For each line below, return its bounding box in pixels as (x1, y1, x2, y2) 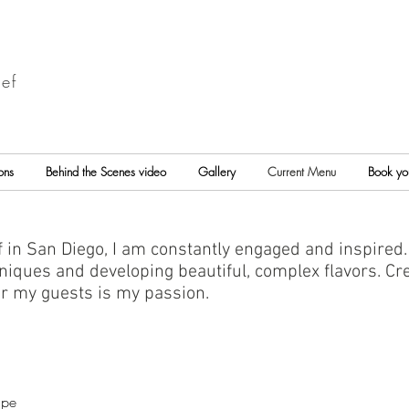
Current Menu (267, 163, 336, 180)
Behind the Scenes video (46, 163, 166, 180)
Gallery (198, 163, 236, 180)
